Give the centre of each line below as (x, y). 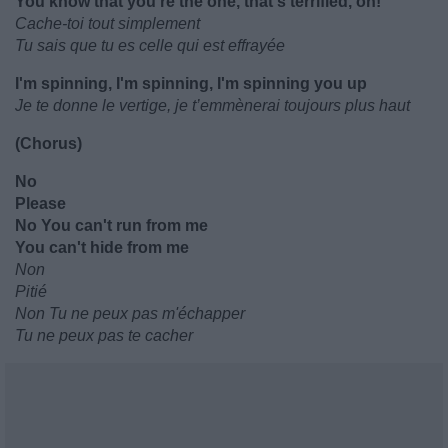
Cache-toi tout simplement (107, 23)
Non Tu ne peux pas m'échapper (130, 313)
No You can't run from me (111, 225)
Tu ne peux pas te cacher (104, 335)
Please (40, 203)
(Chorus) (48, 143)
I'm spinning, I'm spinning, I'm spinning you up (191, 83)
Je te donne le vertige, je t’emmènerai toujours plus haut (212, 105)
